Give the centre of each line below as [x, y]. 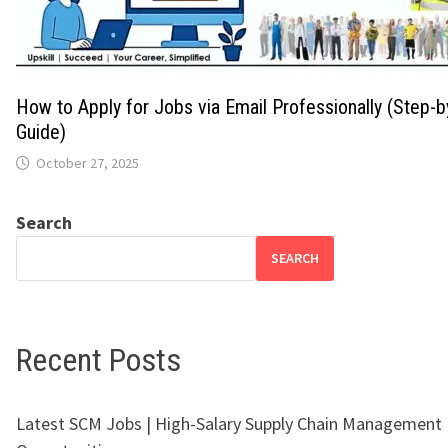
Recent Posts [98, 359]
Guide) [41, 131]
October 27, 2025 [87, 162]
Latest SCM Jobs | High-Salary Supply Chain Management [229, 424]
